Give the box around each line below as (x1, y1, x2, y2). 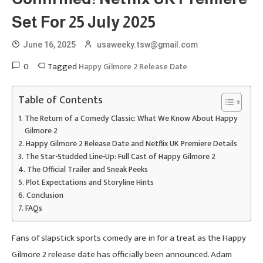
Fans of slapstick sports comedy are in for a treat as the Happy (12, 230, 246, 245)
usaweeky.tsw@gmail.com (97, 39, 198, 49)
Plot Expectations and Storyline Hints (25, 176, 154, 189)
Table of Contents (18, 92, 103, 110)
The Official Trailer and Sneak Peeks (26, 163, 148, 176)
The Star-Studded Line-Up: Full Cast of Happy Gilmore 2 (25, 150, 215, 163)
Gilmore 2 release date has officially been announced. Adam (12, 247, 232, 262)
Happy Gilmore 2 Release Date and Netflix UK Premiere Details (25, 137, 237, 150)
